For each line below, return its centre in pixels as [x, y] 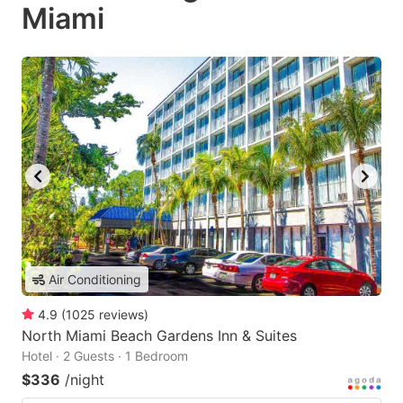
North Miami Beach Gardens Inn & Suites [159, 336]
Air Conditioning [95, 280]
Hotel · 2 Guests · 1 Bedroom [105, 356]
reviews [121, 315]
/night [85, 380]
